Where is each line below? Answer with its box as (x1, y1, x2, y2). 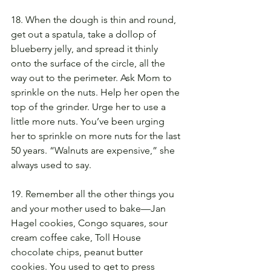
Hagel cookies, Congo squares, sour (11, 217, 170, 229)
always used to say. (11, 158, 91, 171)
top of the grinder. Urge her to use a (11, 100, 168, 113)
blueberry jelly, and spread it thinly (11, 42, 160, 54)
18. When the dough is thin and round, (11, 13, 178, 25)
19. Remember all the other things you (11, 188, 177, 200)
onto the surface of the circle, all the (11, 57, 168, 69)
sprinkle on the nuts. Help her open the (11, 86, 182, 98)
